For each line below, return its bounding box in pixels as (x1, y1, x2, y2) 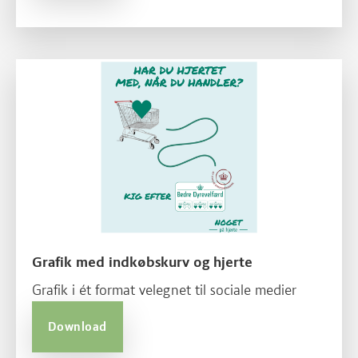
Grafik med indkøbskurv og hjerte (32, 253, 253, 271)
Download (48, 319, 107, 334)
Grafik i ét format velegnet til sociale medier (32, 280, 296, 299)
